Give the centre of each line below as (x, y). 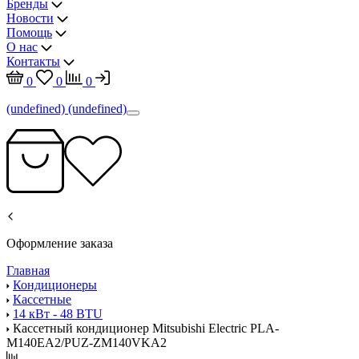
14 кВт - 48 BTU (58, 314)
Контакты (33, 61)
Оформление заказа (60, 243)
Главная (28, 270)
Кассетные (42, 299)
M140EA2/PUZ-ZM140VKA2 (87, 343)
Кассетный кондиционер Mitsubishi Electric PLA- (146, 328)
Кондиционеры (55, 285)
